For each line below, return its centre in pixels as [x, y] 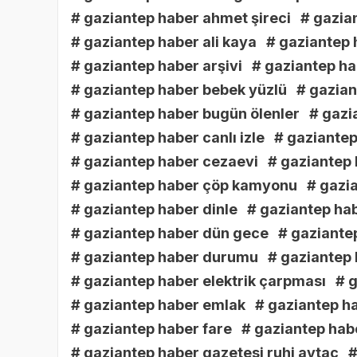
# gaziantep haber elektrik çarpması [198, 281]
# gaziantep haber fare [151, 329]
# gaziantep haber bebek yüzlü [179, 90]
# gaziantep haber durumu [165, 257]
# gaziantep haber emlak [158, 305]
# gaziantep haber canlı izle [168, 138]
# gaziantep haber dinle [154, 210]
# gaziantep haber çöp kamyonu [184, 186]
